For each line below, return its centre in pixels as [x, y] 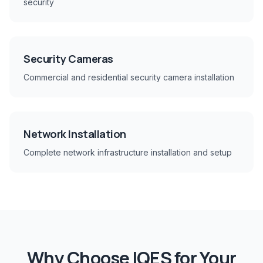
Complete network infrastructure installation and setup [128, 152]
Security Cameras [68, 59]
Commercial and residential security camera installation [129, 77]
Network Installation [75, 134]
